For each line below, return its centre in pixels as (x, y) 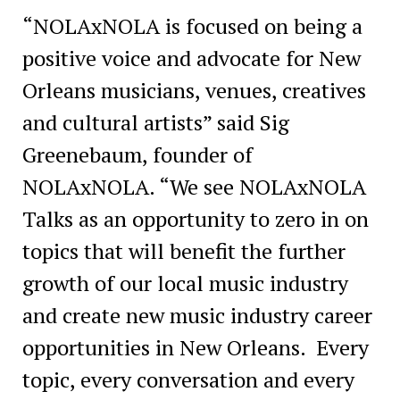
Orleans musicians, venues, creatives (194, 90)
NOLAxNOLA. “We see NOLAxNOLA (194, 186)
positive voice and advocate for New (191, 58)
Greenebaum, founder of (137, 154)
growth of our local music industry (185, 283)
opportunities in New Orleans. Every (195, 347)
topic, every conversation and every (188, 379)
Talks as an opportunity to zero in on (195, 218)
